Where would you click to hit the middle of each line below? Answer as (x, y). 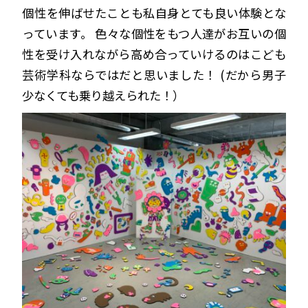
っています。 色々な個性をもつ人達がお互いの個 (154, 33)
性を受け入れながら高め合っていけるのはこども (154, 54)
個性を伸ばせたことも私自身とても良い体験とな (154, 12)
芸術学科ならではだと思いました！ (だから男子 (154, 74)
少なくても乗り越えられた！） (103, 95)
